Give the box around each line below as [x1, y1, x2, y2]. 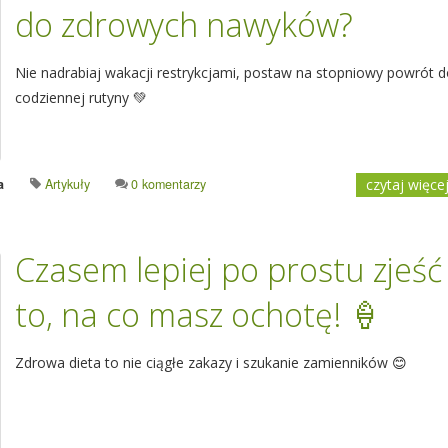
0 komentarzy [131, 175, 206, 193]
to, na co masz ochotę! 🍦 [15, 293, 381, 336]
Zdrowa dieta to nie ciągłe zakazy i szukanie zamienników [15, 353, 392, 372]
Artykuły [45, 175, 90, 193]
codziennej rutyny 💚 [15, 88, 147, 107]
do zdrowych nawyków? [15, 3, 353, 46]
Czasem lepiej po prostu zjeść [15, 248, 442, 291]
